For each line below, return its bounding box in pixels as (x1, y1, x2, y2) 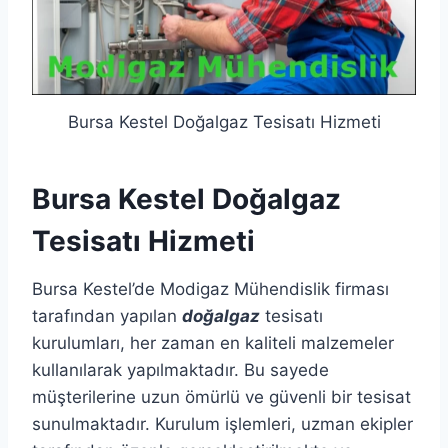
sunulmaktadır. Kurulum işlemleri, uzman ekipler (32, 414, 413, 435)
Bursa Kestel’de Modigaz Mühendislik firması (32, 279, 394, 300)
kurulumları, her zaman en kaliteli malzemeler (32, 333, 394, 354)
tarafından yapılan (32, 306, 182, 327)
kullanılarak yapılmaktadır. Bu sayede (32, 360, 329, 381)
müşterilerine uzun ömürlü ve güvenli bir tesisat (32, 387, 411, 408)
